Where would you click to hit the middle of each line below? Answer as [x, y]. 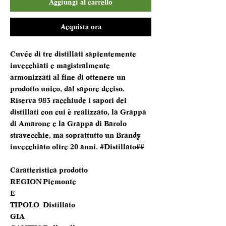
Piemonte [60, 182]
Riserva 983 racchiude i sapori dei [68, 101]
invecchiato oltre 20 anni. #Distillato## [77, 147]
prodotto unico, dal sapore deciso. [67, 89]
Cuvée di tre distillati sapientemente [73, 54]
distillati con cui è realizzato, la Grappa [78, 112]
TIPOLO [25, 205]
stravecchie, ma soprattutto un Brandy [75, 136]
